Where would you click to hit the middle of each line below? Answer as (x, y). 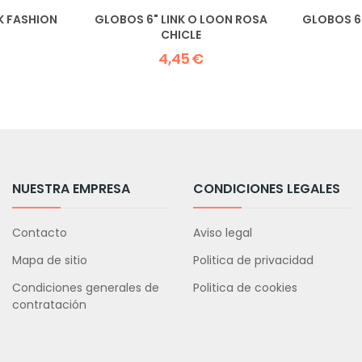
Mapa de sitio (49, 260)
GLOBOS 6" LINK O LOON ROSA (181, 19)
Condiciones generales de (85, 287)
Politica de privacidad (254, 260)
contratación (49, 304)
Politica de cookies (246, 287)
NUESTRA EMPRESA (71, 188)
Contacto (39, 232)
